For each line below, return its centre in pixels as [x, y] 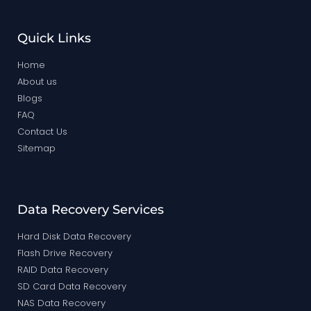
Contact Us [42, 132]
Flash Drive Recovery [65, 253]
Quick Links [54, 39]
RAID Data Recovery [63, 270]
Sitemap [36, 149]
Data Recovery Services [91, 210]
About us [37, 82]
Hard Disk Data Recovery [74, 237]
